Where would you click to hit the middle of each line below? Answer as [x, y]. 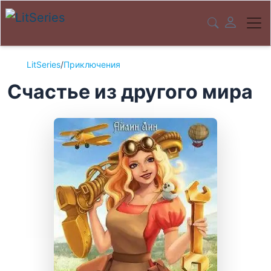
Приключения [92, 64]
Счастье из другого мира [130, 92]
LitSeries [44, 64]
